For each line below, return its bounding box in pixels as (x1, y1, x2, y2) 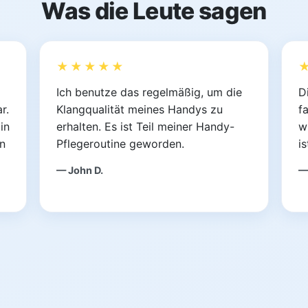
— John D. (56, 164, 104, 177)
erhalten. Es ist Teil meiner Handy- (56, 120, 235, 134)
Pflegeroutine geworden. (56, 137, 185, 151)
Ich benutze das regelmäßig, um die (56, 85, 243, 100)
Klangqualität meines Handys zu (56, 102, 223, 117)
